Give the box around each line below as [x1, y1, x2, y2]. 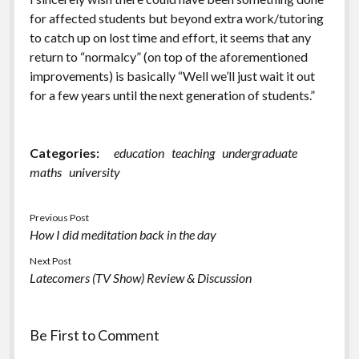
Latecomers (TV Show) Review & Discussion [29, 269, 252, 285]
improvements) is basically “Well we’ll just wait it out [29, 67, 315, 83]
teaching [171, 144, 215, 160]
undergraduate [221, 144, 297, 160]
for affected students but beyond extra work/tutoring [29, 10, 324, 26]
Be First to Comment [29, 325, 159, 344]
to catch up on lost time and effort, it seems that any [29, 29, 311, 45]
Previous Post [29, 211, 89, 224]
